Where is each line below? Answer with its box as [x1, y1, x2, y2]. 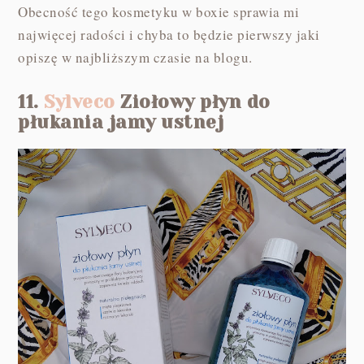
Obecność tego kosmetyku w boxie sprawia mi [18, 2, 300, 22]
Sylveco [44, 92, 115, 113]
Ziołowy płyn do [115, 92, 271, 113]
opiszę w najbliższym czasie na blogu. [18, 48, 258, 67]
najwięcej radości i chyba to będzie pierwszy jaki [18, 25, 320, 45]
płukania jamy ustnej [18, 112, 224, 133]
